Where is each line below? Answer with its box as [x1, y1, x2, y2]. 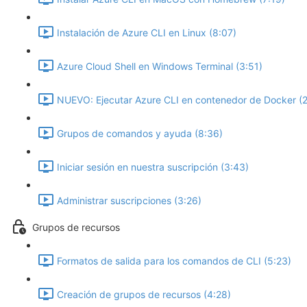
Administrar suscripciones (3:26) [57, 195, 201, 207]
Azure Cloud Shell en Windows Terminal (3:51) [57, 60, 262, 73]
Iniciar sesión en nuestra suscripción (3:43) [57, 161, 249, 173]
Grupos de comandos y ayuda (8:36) [57, 127, 223, 140]
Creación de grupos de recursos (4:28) [57, 288, 231, 301]
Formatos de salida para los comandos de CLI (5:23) [57, 255, 291, 267]
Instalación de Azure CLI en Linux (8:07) [57, 27, 236, 39]
